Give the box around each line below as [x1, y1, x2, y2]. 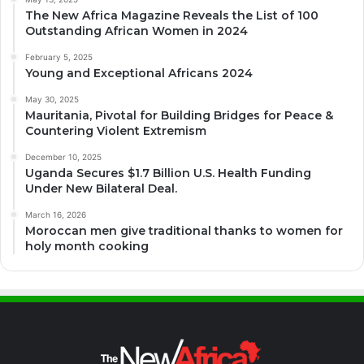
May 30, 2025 [25, 93, 79, 104]
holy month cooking [25, 238, 149, 253]
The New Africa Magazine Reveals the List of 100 [25, 7, 318, 23]
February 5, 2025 [25, 51, 93, 62]
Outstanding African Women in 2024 [25, 23, 248, 38]
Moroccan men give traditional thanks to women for [25, 223, 343, 238]
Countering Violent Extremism [25, 123, 206, 138]
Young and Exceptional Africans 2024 [25, 65, 253, 80]
